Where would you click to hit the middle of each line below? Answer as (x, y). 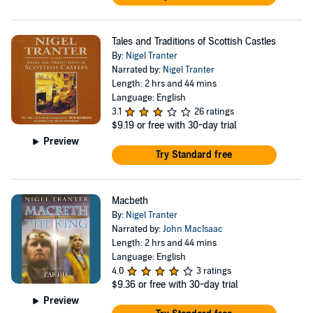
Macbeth (130, 201)
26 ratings (214, 112)
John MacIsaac (192, 229)
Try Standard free (194, 155)
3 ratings (213, 271)
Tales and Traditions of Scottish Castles (194, 42)
